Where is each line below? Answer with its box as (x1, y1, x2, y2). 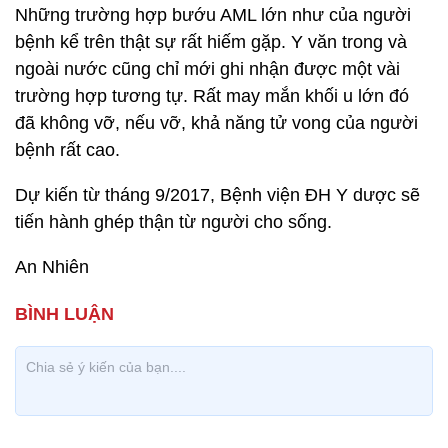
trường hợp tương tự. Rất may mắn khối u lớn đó (15, 86, 409, 106)
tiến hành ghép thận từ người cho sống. (15, 212, 332, 232)
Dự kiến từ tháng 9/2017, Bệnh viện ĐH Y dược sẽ (15, 185, 420, 205)
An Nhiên (15, 257, 89, 277)
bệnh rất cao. (15, 140, 120, 160)
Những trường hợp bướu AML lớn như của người (15, 5, 411, 25)
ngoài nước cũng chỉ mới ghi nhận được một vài (15, 59, 400, 79)
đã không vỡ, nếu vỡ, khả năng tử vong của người (15, 113, 418, 133)
